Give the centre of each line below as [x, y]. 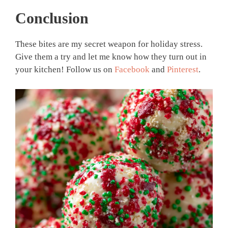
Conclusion [52, 18]
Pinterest [183, 70]
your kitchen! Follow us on [65, 70]
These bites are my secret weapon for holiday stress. [109, 44]
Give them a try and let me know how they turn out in [111, 57]
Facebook [132, 70]
